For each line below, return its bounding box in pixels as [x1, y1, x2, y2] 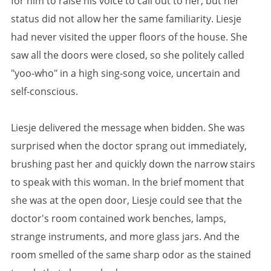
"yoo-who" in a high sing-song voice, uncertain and [11, 66, 240, 80]
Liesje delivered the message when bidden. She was [11, 120, 245, 134]
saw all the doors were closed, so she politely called [11, 48, 244, 62]
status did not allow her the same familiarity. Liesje [11, 11, 241, 25]
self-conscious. [11, 84, 78, 98]
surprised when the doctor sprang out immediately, [11, 139, 247, 152]
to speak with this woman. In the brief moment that [11, 175, 244, 189]
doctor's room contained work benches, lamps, [11, 211, 226, 225]
